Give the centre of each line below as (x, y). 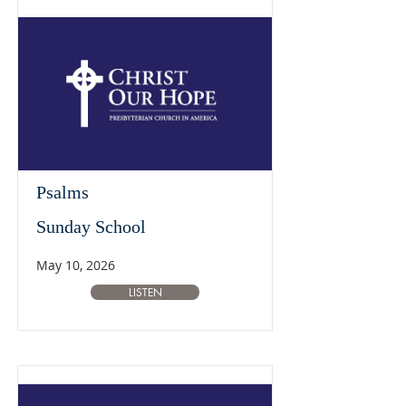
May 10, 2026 (76, 265)
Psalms (63, 192)
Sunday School (91, 227)
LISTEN (145, 292)
